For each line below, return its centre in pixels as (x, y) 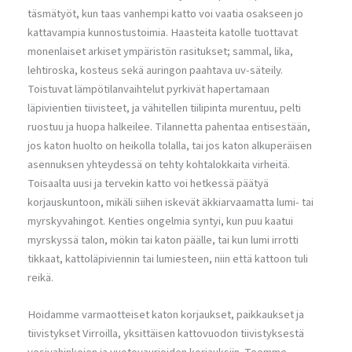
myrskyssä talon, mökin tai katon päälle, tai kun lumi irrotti (163, 240)
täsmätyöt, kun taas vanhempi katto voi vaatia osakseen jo (165, 14)
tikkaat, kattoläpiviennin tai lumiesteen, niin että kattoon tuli (168, 259)
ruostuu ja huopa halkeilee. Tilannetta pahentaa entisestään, (169, 127)
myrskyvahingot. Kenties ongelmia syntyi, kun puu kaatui (160, 221)
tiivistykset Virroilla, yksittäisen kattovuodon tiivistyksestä (166, 334)
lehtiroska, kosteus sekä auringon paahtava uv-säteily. (155, 70)
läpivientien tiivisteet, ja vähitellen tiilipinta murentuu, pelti (164, 108)
